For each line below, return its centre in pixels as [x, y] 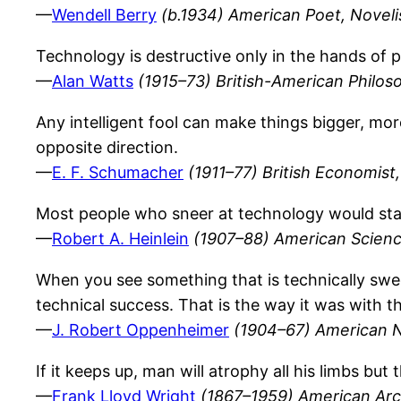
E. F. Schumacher [118, 173]
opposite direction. [107, 148]
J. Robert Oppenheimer [141, 330]
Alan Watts [93, 81]
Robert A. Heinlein [120, 239]
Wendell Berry [104, 15]
